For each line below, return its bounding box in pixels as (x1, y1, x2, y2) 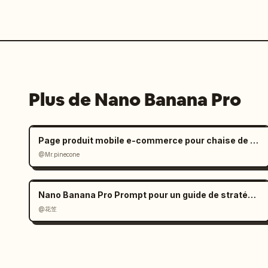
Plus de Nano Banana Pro (29, 88, 241, 111)
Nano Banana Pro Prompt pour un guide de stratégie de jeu (248, 190, 256, 200)
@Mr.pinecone (38, 151, 80, 158)
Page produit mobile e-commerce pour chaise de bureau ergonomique (250, 135, 258, 145)
